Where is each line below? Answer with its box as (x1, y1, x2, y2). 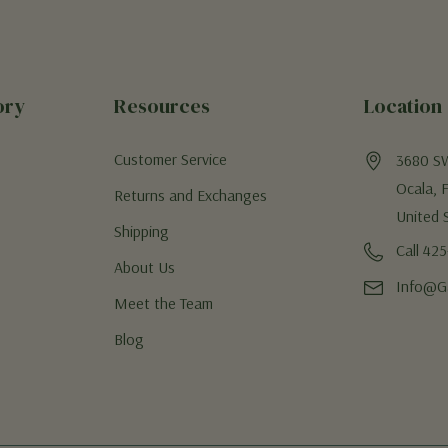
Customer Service (113, 149, 227, 169)
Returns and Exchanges (113, 185, 267, 205)
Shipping (113, 221, 169, 241)
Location (364, 92, 443, 120)
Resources (113, 92, 210, 120)
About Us (113, 257, 175, 277)
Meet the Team (113, 293, 213, 313)
